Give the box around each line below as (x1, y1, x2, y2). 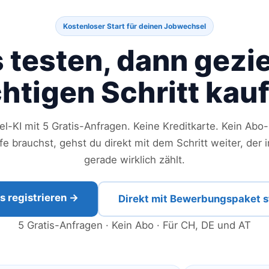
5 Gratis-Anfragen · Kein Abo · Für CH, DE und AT (18, 219, 251, 231)
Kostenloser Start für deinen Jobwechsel (63, 22, 206, 31)
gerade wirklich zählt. (84, 154, 185, 166)
